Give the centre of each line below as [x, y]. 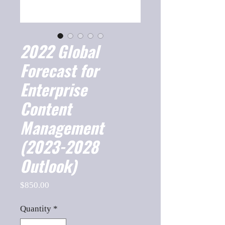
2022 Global [60, 51]
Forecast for [59, 70]
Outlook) [48, 165]
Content [46, 108]
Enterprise [53, 89]
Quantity [36, 209]
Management [62, 127]
